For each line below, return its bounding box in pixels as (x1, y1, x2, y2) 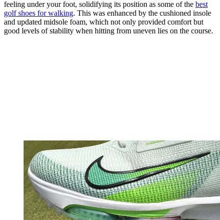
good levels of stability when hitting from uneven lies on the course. (4, 26, 213, 35)
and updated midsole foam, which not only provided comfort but (4, 17, 203, 26)
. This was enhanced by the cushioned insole (73, 8, 211, 17)
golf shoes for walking (4, 8, 73, 17)
